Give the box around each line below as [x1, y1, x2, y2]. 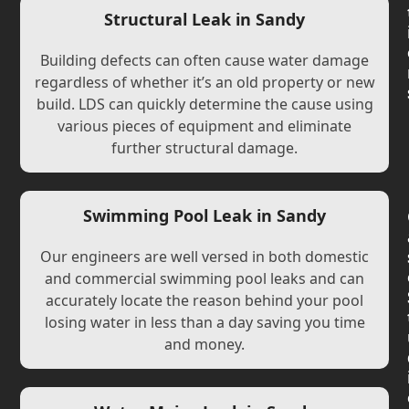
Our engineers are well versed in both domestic [40, 246, 369, 267]
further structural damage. [111, 138, 298, 158]
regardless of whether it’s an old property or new [34, 72, 375, 92]
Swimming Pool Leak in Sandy [83, 204, 326, 226]
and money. [164, 334, 245, 354]
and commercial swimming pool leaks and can [45, 268, 364, 288]
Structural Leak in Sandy [104, 8, 305, 30]
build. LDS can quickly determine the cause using [36, 94, 373, 114]
